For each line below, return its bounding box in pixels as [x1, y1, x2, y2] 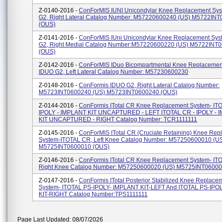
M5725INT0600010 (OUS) [39, 143, 110, 150]
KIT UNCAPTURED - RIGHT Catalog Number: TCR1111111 [39, 116, 197, 123]
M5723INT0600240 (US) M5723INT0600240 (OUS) [39, 89, 177, 96]
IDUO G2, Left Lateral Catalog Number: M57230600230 [39, 68, 188, 75]
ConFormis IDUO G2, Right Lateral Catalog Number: [79, 82, 220, 89]
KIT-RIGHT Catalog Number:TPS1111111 [39, 191, 148, 198]
